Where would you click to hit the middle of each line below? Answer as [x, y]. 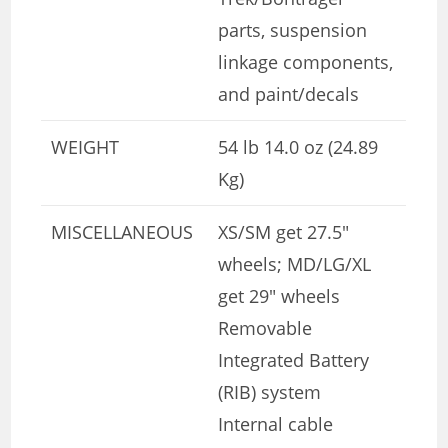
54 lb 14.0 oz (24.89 [298, 146]
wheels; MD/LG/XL [295, 263]
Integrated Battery [294, 359]
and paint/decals [289, 93]
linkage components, [306, 61]
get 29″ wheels [279, 295]
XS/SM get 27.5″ [284, 231]
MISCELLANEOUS [122, 231]
